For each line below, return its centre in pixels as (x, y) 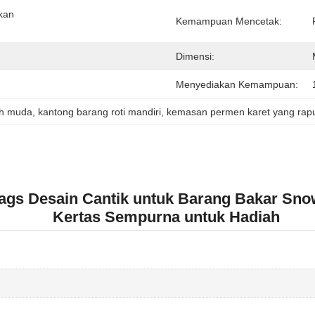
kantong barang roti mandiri (99, 112)
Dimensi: (195, 56)
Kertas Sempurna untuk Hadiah (166, 217)
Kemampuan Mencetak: (229, 21)
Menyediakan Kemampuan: (237, 84)
